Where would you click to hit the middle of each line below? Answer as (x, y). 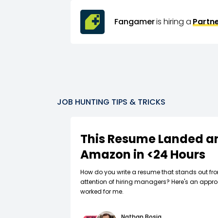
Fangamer (134, 22)
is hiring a (173, 22)
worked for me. (102, 191)
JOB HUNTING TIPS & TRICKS (111, 102)
